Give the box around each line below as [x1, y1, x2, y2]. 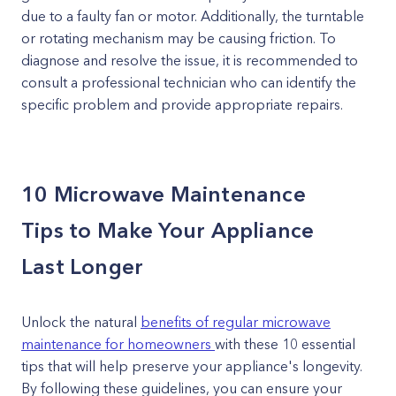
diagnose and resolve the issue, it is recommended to [21, 51, 358, 69]
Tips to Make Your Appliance [21, 217, 315, 243]
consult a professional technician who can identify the [21, 73, 356, 91]
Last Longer [21, 254, 144, 279]
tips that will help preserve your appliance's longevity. [21, 357, 362, 375]
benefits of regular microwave [141, 313, 331, 331]
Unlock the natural [21, 313, 141, 331]
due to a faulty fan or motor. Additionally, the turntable [21, 7, 364, 25]
